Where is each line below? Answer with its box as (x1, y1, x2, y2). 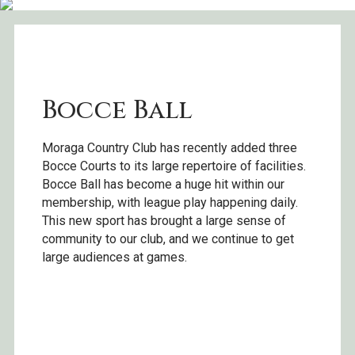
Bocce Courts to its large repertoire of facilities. (42, 158, 306, 174)
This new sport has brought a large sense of (42, 212, 286, 228)
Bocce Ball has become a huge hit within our (42, 176, 284, 192)
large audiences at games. (42, 249, 190, 265)
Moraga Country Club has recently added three (42, 139, 297, 155)
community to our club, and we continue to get (42, 231, 294, 246)
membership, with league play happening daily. (42, 194, 298, 210)
